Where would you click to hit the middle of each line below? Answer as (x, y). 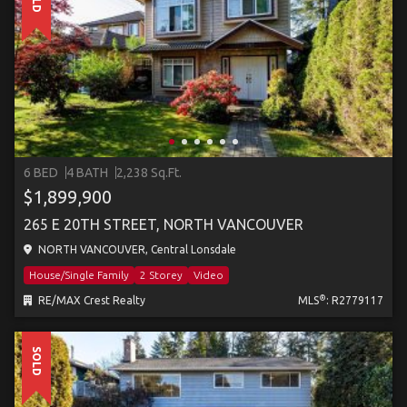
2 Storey (161, 275)
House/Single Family (79, 275)
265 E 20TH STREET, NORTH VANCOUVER (164, 224)
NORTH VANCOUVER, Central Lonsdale (136, 249)
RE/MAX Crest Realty (90, 300)
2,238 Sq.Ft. (149, 173)
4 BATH (87, 173)
